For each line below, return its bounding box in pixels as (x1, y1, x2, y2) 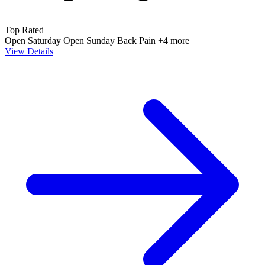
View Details (5, 46, 53, 56)
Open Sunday (63, 35, 117, 46)
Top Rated (5, 24, 44, 35)
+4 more (158, 35, 189, 46)
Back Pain (117, 35, 158, 46)
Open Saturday (5, 35, 63, 46)
